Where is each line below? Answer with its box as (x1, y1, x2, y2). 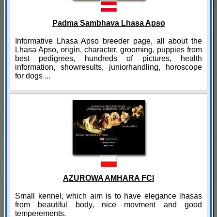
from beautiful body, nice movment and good (15, 201, 202, 209)
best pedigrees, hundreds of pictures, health (15, 54, 202, 63)
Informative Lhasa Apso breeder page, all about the (15, 37, 202, 46)
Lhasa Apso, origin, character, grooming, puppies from (15, 46, 202, 54)
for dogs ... (15, 72, 50, 80)
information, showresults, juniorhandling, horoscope (15, 63, 202, 72)
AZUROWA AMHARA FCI (63, 174, 154, 183)
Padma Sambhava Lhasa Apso (52, 19, 165, 28)
